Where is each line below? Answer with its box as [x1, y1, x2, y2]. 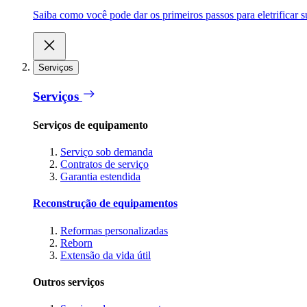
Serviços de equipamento [33, 119, 148, 131]
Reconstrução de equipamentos [33, 197, 177, 210]
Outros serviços [33, 275, 104, 288]
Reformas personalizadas [60, 224, 168, 236]
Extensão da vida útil [60, 249, 151, 261]
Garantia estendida [60, 170, 140, 182]
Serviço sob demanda [60, 145, 153, 158]
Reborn [60, 236, 93, 249]
